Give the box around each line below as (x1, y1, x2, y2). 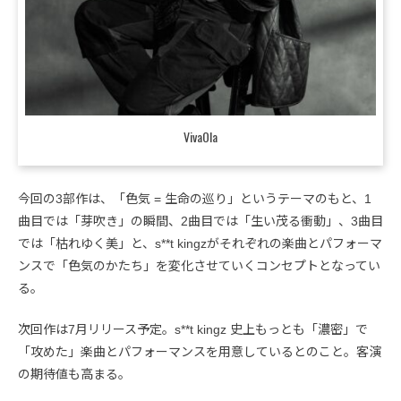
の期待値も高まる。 (18, 366, 131, 381)
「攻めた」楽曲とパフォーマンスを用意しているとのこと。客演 (18, 344, 381, 359)
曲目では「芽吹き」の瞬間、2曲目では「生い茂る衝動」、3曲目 (18, 213, 383, 228)
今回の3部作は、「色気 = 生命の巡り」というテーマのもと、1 (18, 191, 371, 206)
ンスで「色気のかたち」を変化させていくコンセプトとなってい (18, 258, 380, 273)
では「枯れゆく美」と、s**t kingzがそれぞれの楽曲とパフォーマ (18, 235, 382, 251)
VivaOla (183, 127, 218, 147)
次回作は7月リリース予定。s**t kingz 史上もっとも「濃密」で (18, 321, 368, 337)
